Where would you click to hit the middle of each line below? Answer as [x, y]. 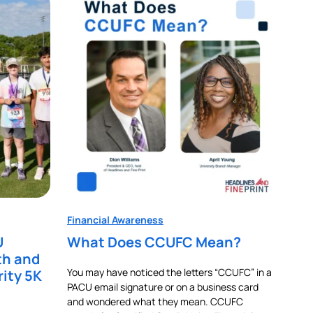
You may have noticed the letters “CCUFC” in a [169, 272]
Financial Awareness [115, 219]
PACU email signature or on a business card [163, 286]
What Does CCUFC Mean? [154, 242]
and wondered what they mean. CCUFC [155, 301]
